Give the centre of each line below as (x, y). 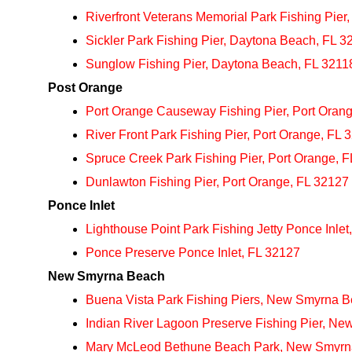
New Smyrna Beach (106, 276)
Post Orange (85, 88)
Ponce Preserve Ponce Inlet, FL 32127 (193, 253)
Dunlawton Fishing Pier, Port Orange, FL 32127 (217, 182)
